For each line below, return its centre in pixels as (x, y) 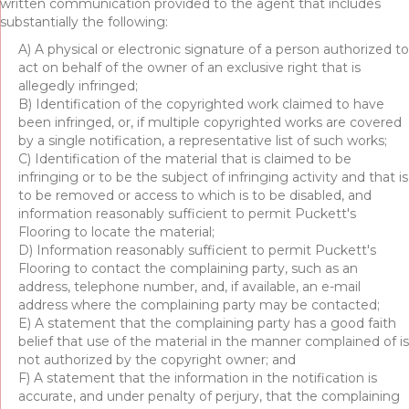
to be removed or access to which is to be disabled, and (195, 195)
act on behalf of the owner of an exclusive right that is (189, 67)
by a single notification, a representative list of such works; (203, 140)
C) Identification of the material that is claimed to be (185, 158)
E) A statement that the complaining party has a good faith (207, 323)
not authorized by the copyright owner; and (157, 359)
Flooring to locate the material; (116, 231)
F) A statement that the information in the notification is (198, 378)
